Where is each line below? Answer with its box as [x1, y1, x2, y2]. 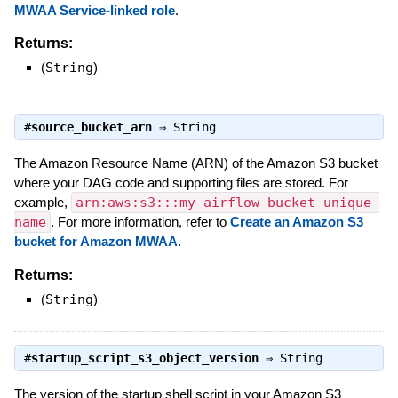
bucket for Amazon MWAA [13, 233, 178, 249]
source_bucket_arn [30, 119, 152, 134]
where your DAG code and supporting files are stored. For [13, 174, 348, 190]
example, [13, 194, 71, 210]
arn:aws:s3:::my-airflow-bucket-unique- [75, 194, 379, 211]
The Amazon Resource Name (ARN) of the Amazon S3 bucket [13, 155, 378, 171]
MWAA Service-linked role [13, 2, 175, 18]
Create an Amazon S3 [229, 213, 363, 229]
